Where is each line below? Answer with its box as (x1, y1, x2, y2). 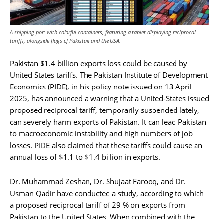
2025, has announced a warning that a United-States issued (10, 93, 209, 104)
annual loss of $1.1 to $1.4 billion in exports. (10, 152, 160, 162)
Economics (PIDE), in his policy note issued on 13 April (10, 82, 192, 92)
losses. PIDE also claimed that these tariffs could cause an (10, 140, 202, 151)
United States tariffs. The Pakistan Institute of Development (10, 70, 208, 80)
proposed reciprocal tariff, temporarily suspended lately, (10, 105, 199, 115)
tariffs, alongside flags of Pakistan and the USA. (10, 37, 121, 44)
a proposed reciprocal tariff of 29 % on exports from (10, 200, 185, 210)
